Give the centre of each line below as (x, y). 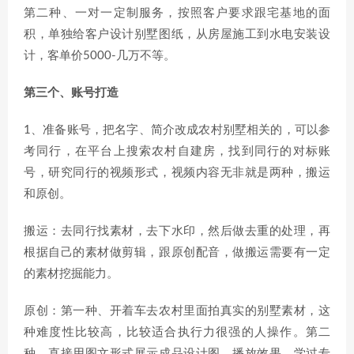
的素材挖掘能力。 (71, 274)
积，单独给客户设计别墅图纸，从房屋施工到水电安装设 (177, 34)
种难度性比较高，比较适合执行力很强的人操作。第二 (177, 332)
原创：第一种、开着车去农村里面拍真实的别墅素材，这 (177, 311)
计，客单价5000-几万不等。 (100, 56)
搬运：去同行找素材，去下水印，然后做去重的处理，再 (177, 231)
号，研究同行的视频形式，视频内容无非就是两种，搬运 (177, 173)
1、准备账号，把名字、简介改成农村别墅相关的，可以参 (177, 130)
